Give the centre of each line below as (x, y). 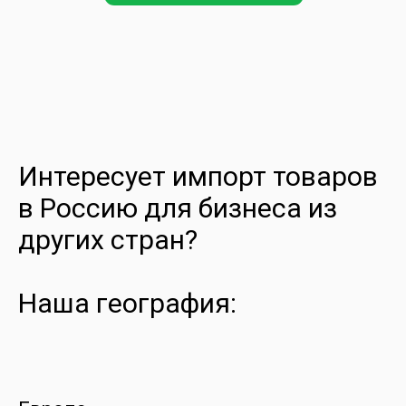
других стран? (108, 240)
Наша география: (127, 303)
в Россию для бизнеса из (178, 208)
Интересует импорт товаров (198, 176)
